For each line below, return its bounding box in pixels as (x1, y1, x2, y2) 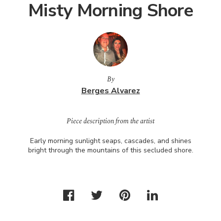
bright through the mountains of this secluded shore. (28, 146, 193, 155)
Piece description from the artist (67, 116, 154, 126)
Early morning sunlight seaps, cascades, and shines (30, 136, 191, 146)
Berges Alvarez (81, 85, 140, 96)
